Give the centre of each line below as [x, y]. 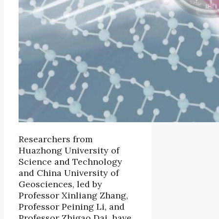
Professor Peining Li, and [72, 207]
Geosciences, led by [60, 184]
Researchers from [56, 139]
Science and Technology [70, 162]
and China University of [69, 173]
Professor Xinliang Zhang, [73, 196]
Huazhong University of [69, 151]
